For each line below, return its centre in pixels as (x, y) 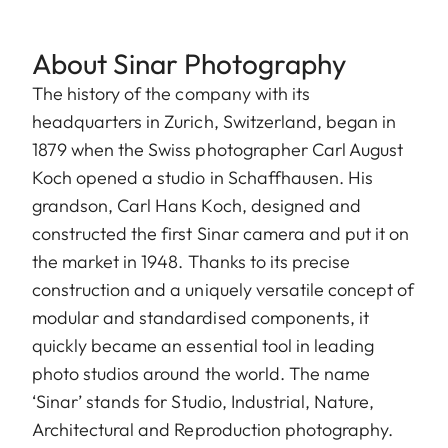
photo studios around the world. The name (201, 374)
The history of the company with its (171, 94)
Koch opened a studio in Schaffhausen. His (203, 178)
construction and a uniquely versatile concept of (223, 290)
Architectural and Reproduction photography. (213, 430)
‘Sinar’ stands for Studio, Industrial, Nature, (203, 402)
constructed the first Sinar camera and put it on (221, 234)
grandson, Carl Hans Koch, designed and (196, 206)
